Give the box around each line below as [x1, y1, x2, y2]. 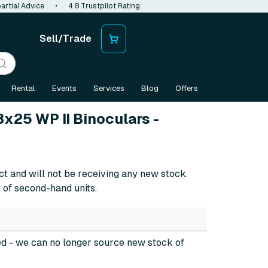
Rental [11, 84, 35, 93]
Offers [175, 84, 198, 93]
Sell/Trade [39, 33, 92, 44]
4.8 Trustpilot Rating [68, 2, 140, 10]
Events [52, 84, 77, 93]
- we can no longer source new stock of [7, 236, 184, 248]
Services [93, 84, 124, 93]
